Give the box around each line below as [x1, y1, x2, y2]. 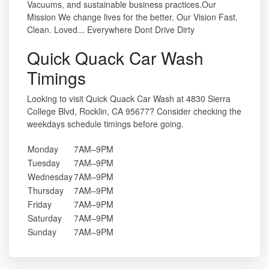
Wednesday [28, 171, 73, 183]
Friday [28, 198, 52, 211]
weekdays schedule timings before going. [27, 118, 184, 130]
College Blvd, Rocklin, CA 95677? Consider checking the [27, 105, 241, 118]
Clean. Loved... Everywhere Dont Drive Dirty [27, 23, 195, 36]
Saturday [28, 212, 62, 225]
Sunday [28, 226, 56, 238]
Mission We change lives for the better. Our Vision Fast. [27, 11, 238, 23]
